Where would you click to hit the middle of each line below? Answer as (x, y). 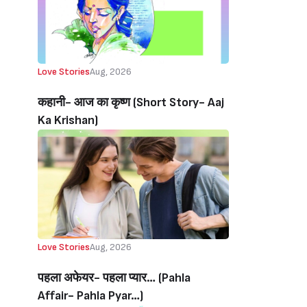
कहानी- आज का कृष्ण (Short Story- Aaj (131, 102)
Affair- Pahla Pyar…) (90, 296)
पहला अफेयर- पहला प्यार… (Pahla (114, 278)
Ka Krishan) (68, 120)
